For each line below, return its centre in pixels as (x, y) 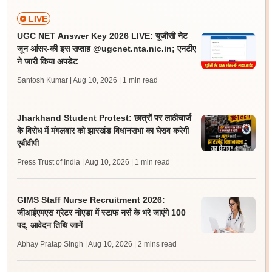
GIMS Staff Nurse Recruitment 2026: (91, 200)
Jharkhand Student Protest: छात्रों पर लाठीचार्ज (104, 118)
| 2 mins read (155, 244)
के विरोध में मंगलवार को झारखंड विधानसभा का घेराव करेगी (103, 131)
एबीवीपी (28, 143)
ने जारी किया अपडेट (47, 61)
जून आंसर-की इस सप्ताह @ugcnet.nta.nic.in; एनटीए (106, 49)
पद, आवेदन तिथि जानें (49, 225)
